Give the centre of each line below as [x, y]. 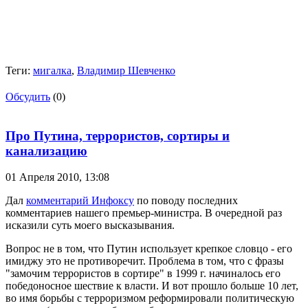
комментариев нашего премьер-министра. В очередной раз [144, 213]
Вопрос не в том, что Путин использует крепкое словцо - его [149, 249]
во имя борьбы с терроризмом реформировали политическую [150, 298]
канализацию [46, 151]
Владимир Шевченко [126, 70]
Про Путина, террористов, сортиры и [118, 135]
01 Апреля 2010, [45, 177]
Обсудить [28, 96]
